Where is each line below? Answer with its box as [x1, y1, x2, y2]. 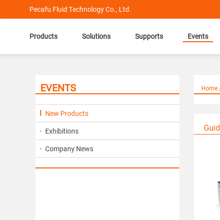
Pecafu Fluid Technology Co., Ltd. [29, 4, 131, 14]
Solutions [82, 31, 110, 41]
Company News [44, 144, 93, 153]
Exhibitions [44, 126, 79, 136]
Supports [135, 31, 163, 41]
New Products [44, 109, 88, 118]
